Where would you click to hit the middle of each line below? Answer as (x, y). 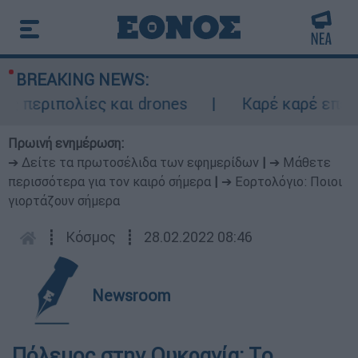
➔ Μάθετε (300, 162)
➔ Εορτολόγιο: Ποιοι (282, 181)
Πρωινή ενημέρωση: (66, 143)
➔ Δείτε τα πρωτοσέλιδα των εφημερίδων (133, 162)
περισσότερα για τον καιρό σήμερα (109, 181)
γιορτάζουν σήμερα (64, 201)
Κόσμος (91, 237)
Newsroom (131, 295)
